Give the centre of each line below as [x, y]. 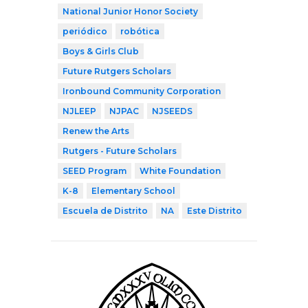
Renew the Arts [96, 131]
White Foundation [180, 170]
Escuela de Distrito [105, 210]
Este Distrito [214, 210]
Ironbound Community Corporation [142, 91]
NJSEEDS [172, 111]
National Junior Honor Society [130, 11]
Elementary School [133, 190]
